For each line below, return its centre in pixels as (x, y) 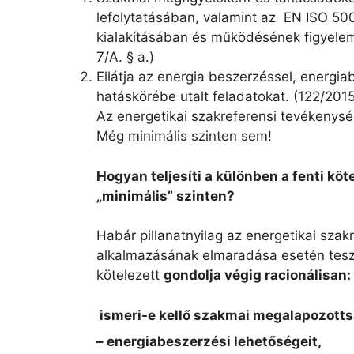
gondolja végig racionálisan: (257, 275)
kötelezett (130, 275)
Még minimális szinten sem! (184, 136)
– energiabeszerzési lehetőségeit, (209, 342)
